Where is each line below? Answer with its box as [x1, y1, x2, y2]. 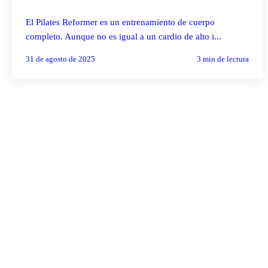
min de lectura [200, 54, 249, 63]
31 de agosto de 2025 [25, 54, 95, 63]
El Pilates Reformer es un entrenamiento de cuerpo [25, 17, 215, 27]
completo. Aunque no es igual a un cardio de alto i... [25, 31, 221, 41]
